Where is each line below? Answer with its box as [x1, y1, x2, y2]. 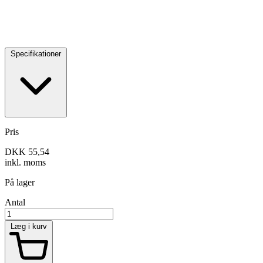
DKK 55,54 [5, 147, 49, 157]
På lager [5, 177, 35, 188]
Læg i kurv [11, 222, 47, 231]
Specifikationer [11, 49, 61, 58]
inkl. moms [5, 157, 46, 168]
